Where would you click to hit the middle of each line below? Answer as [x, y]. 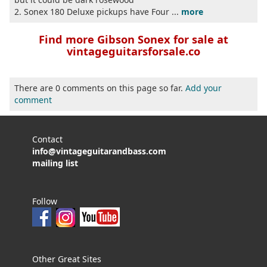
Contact [47, 139]
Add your [204, 88]
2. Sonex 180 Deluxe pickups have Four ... [98, 12]
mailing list [55, 163]
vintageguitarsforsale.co [133, 52]
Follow [45, 201]
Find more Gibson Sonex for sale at [133, 40]
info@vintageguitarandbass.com [99, 151]
